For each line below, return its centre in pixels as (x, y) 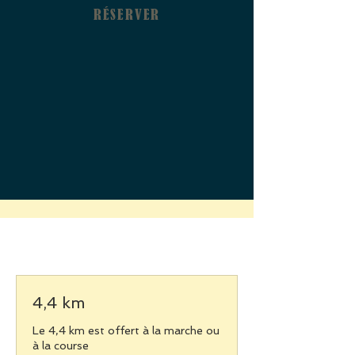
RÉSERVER (127, 15)
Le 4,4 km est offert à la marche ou (126, 330)
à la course (61, 345)
